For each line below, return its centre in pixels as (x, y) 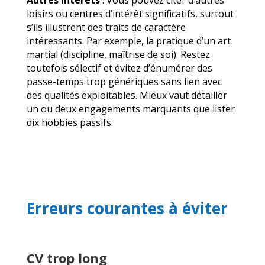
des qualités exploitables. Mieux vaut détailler (127, 95)
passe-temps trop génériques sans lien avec (124, 81)
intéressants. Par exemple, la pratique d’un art (128, 41)
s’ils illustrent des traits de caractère (106, 27)
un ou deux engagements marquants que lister (130, 109)
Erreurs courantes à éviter (127, 208)
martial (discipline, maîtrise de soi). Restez (118, 54)
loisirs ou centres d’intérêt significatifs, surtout (130, 13)
